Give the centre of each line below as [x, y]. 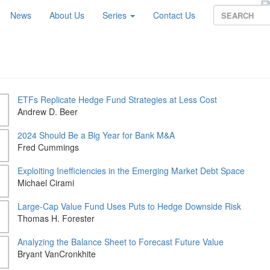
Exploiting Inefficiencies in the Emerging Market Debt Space [131, 171]
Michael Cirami [46, 183]
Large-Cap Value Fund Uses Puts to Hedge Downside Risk [129, 206]
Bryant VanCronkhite [56, 254]
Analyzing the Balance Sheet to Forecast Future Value [120, 242]
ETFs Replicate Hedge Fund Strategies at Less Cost [117, 99]
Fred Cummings [48, 147]
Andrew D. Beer [47, 111]
